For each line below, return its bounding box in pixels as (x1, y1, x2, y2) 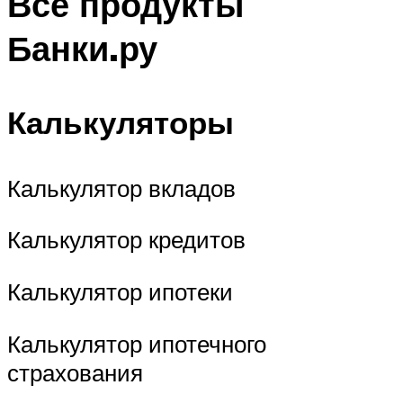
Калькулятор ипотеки (7, 276, 233, 306)
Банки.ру (7, 26, 157, 71)
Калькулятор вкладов (7, 173, 236, 202)
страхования (7, 357, 143, 387)
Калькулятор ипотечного (7, 328, 266, 358)
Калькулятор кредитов (7, 225, 246, 255)
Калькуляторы (7, 102, 234, 142)
